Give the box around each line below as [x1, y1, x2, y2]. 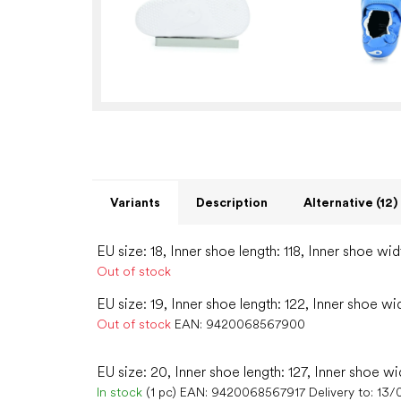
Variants [110, 195, 160, 210]
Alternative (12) [303, 195, 397, 210]
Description [196, 195, 268, 210]
